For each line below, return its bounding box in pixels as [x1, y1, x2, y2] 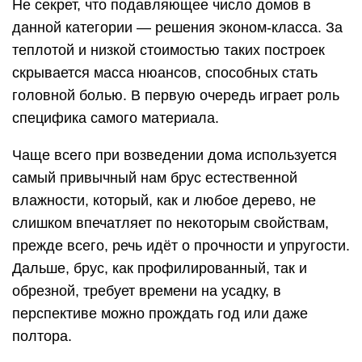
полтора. [12, 327, 72, 344]
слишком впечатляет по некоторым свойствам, [12, 214, 329, 231]
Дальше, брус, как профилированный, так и [12, 259, 307, 276]
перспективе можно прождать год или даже [12, 305, 308, 322]
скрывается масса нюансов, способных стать [12, 64, 318, 81]
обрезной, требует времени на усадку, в [12, 282, 281, 299]
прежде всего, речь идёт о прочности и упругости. [12, 237, 350, 254]
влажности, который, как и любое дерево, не [12, 192, 316, 208]
